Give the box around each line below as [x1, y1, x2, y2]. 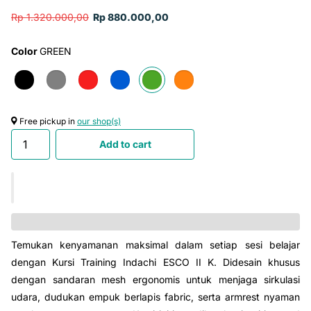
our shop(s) [77, 115, 121, 126]
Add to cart [99, 138, 151, 151]
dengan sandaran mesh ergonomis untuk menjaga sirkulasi [11, 274, 300, 286]
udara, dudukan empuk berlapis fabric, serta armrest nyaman [11, 291, 300, 303]
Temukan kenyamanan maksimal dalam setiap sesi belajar [11, 239, 300, 251]
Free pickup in [17, 115, 77, 126]
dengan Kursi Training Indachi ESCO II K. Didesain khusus [11, 256, 300, 269]
